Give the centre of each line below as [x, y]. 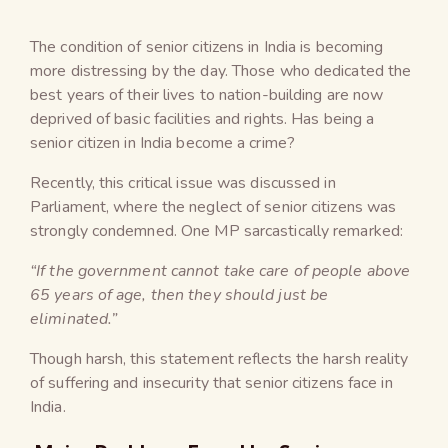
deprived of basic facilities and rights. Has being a [202, 118]
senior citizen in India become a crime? [162, 142]
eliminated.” [74, 318]
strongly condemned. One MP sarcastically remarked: [217, 230]
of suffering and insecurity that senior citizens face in [211, 382]
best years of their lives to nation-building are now [207, 94]
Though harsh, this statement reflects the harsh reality [219, 358]
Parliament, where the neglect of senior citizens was [213, 206]
